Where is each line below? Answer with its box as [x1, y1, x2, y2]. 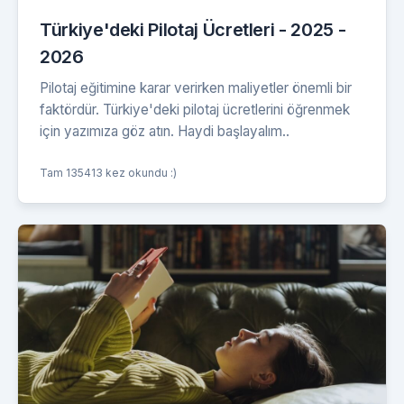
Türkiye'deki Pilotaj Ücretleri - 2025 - [40, 18, 346, 41]
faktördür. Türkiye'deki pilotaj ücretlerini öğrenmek [40, 100, 350, 118]
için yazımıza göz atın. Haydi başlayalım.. [40, 122, 289, 140]
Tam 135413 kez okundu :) [40, 165, 177, 179]
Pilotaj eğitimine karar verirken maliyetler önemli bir [40, 78, 352, 96]
